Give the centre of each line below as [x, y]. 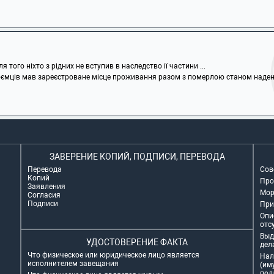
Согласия [44, 195]
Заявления [46, 187]
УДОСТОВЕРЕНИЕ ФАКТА [137, 242]
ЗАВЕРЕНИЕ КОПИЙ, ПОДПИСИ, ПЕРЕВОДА [137, 157]
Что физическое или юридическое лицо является [113, 255]
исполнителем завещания [73, 264]
